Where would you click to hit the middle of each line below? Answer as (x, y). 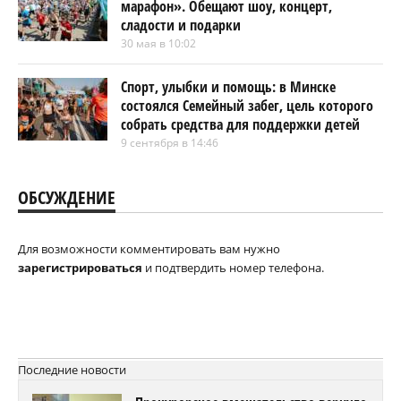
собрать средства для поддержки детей (240, 125)
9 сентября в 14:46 (170, 143)
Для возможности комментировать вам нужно (149, 249)
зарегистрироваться (80, 268)
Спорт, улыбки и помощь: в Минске (228, 87)
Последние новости (72, 370)
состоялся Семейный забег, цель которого (247, 106)
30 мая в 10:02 (158, 44)
